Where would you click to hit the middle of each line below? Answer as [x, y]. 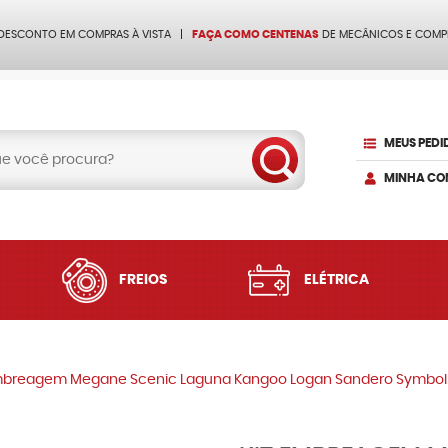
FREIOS [143, 280]
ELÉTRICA [336, 280]
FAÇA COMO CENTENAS [255, 34]
